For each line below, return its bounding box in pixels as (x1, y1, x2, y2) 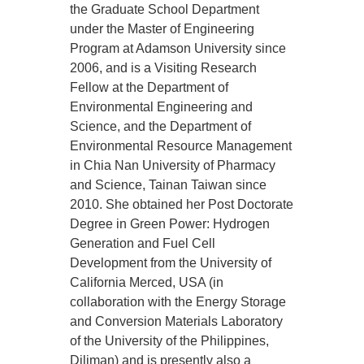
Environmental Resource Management (70, 139, 292, 154)
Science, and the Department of (70, 119, 252, 134)
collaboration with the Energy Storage (70, 295, 287, 310)
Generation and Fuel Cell (70, 236, 216, 251)
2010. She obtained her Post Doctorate (70, 197, 294, 212)
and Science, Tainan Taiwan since (70, 178, 267, 193)
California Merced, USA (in (70, 275, 224, 290)
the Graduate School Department (70, 2, 260, 17)
